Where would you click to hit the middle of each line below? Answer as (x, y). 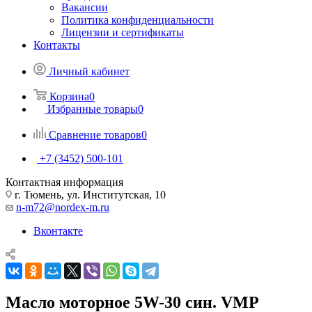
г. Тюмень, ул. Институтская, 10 (89, 194)
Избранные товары (93, 109)
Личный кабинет (89, 71)
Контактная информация (64, 182)
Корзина (69, 96)
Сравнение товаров (95, 134)
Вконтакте (58, 231)
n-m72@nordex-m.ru (63, 207)
